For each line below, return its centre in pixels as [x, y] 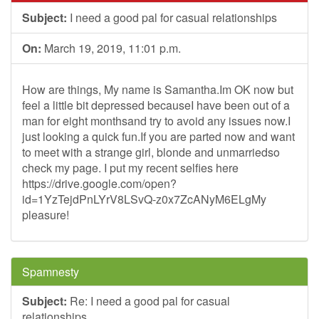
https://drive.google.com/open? [99, 183]
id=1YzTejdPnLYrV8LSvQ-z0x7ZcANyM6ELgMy [144, 199]
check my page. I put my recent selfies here [130, 168]
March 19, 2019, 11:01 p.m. [111, 48]
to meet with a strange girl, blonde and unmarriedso [151, 152]
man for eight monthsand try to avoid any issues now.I [156, 121]
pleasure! [46, 215]
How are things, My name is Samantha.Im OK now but [158, 89]
